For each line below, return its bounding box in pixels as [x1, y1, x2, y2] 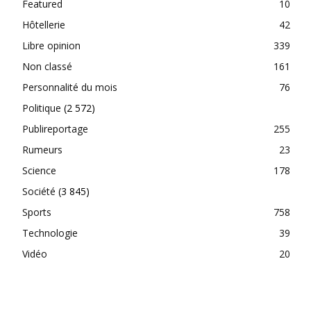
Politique [22, 101, 61, 115]
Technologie [22, 226, 78, 239]
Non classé [22, 59, 72, 73]
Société [22, 184, 56, 198]
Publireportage [22, 121, 88, 135]
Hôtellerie [22, 17, 65, 31]
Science [22, 163, 56, 177]
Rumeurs [22, 142, 62, 156]
